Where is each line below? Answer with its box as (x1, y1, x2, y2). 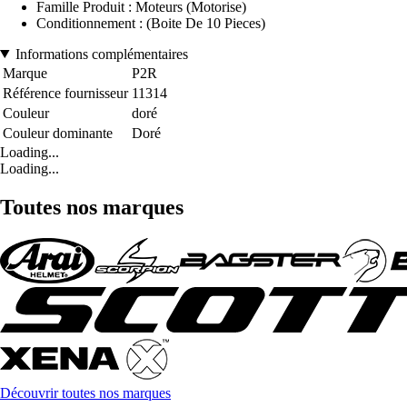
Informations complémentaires (15, 45, 188, 62)
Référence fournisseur (3, 84, 128, 101)
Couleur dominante (3, 124, 113, 141)
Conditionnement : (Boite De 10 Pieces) (36, 15, 265, 31)
